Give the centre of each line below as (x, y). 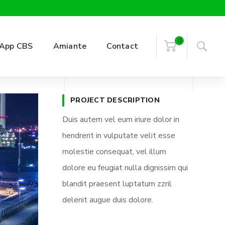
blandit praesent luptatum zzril (117, 184)
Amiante (70, 46)
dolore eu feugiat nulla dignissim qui (125, 168)
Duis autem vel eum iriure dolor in (121, 120)
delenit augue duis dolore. (108, 200)
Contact (122, 46)
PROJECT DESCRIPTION (115, 100)
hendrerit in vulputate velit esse (119, 136)
